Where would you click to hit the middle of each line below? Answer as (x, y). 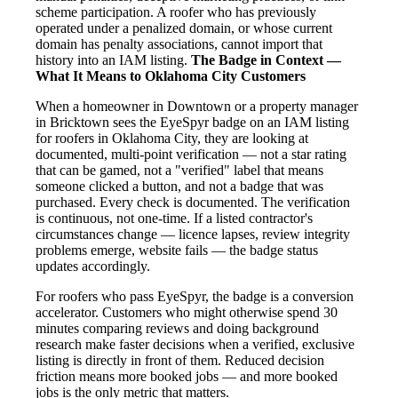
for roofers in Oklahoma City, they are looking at (172, 139)
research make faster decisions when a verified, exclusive (195, 345)
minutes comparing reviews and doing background (177, 329)
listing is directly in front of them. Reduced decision (180, 361)
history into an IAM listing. (113, 60)
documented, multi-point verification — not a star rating (191, 155)
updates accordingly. (93, 267)
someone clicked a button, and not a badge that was (179, 187)
